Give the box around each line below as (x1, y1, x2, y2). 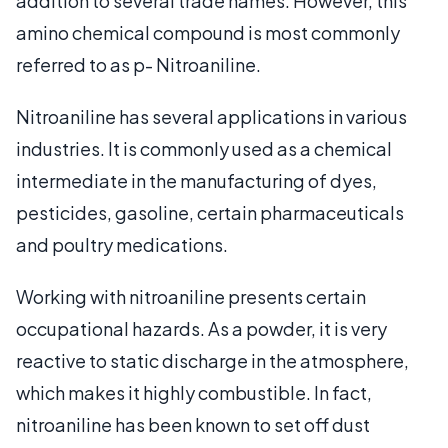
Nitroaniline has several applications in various (16, 105, 407, 128)
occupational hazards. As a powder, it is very (16, 317, 387, 340)
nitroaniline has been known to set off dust (16, 413, 370, 436)
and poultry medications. (16, 233, 228, 256)
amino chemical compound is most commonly (16, 21, 400, 44)
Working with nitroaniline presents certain (16, 285, 366, 308)
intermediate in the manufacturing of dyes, (16, 169, 377, 192)
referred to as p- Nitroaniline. (16, 53, 261, 76)
